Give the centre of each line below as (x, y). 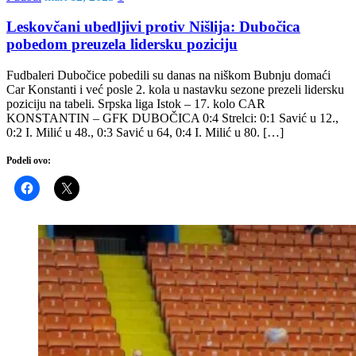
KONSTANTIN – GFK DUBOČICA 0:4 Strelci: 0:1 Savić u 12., (172, 118)
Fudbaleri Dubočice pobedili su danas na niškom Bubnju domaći (168, 75)
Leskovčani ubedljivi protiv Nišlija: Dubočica (153, 27)
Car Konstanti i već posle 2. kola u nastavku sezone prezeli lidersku (175, 90)
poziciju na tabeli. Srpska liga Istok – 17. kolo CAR (136, 104)
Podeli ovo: (29, 161)
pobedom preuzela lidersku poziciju (122, 44)
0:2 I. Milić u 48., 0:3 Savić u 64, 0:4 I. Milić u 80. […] (145, 133)
